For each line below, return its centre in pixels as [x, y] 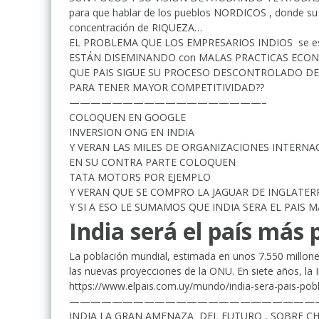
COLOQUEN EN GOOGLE [127, 117]
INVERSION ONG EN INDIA [132, 132]
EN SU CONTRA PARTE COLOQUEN [152, 162]
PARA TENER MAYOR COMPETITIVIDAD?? [167, 87]
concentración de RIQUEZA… [136, 27]
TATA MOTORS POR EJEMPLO [140, 177]
